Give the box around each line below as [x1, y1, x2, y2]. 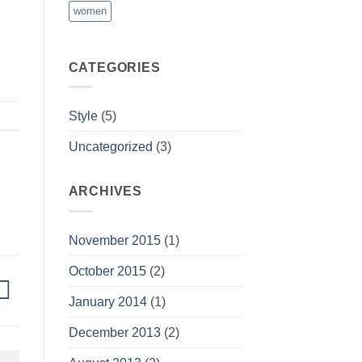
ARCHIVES [68, 184, 142, 199]
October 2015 [68, 263, 146, 278]
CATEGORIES [68, 60, 161, 74]
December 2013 [68, 325, 161, 339]
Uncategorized [68, 140, 153, 154]
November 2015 [68, 233, 161, 247]
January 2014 [68, 294, 147, 309]
